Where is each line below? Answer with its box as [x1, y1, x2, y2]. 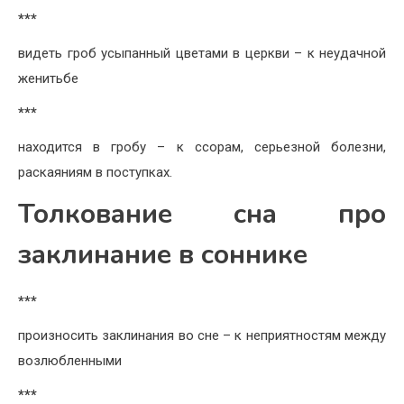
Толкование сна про [18, 196, 386, 234]
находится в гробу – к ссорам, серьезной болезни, [18, 139, 386, 156]
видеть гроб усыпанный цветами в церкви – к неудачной [18, 45, 386, 62]
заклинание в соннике [18, 236, 308, 274]
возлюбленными [18, 353, 122, 370]
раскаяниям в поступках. [18, 164, 172, 181]
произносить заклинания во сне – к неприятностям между [18, 327, 386, 344]
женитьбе [18, 70, 78, 87]
